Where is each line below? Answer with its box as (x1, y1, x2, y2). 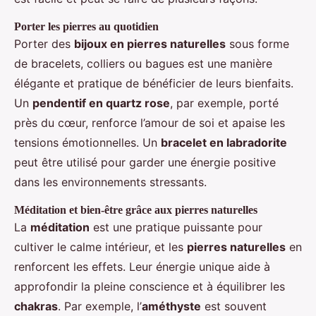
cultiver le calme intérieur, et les (14, 240, 187, 255)
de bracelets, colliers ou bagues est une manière (14, 56, 272, 71)
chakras (14, 299, 58, 314)
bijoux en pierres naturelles (74, 37, 226, 51)
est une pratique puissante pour (90, 220, 262, 235)
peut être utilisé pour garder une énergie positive (14, 155, 276, 170)
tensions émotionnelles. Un (14, 135, 161, 150)
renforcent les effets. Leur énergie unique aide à (14, 260, 270, 274)
